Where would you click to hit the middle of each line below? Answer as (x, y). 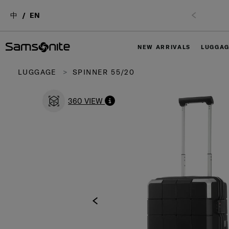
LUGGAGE (37, 72)
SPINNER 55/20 (102, 72)
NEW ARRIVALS (164, 47)
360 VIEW (87, 101)
